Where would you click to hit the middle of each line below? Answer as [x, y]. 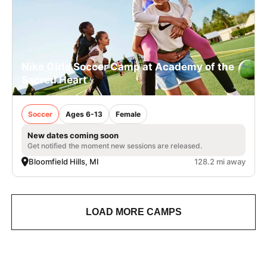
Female [128, 114]
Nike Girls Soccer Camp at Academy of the [128, 66]
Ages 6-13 [84, 114]
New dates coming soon [73, 135]
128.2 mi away [220, 161]
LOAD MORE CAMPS [133, 212]
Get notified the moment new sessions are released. [115, 145]
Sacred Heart [54, 80]
